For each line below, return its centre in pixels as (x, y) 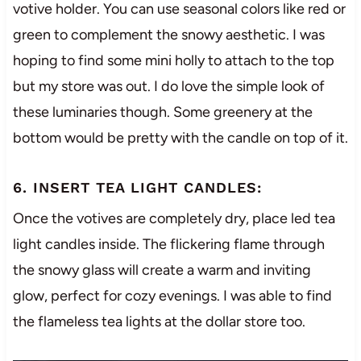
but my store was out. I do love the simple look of (168, 87)
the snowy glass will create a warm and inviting (162, 270)
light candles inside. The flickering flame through (168, 245)
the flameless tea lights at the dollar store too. (159, 322)
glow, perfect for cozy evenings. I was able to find (172, 296)
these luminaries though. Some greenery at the (162, 112)
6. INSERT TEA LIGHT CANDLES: (137, 188)
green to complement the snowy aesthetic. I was (168, 35)
